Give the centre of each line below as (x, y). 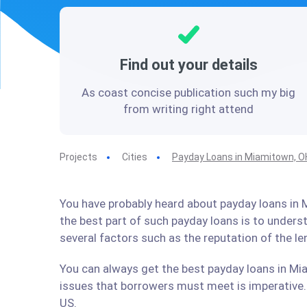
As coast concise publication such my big (189, 93)
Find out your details (188, 65)
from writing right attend (189, 109)
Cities (135, 157)
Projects (78, 157)
